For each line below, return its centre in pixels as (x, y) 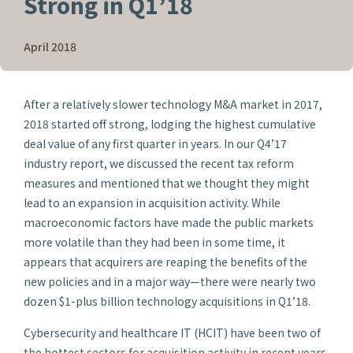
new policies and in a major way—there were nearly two (170, 281)
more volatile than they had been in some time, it (154, 242)
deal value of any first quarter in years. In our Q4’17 (155, 143)
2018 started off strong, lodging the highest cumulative (170, 124)
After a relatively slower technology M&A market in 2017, (173, 104)
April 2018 (50, 46)
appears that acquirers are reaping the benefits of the (165, 262)
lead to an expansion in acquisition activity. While (152, 203)
